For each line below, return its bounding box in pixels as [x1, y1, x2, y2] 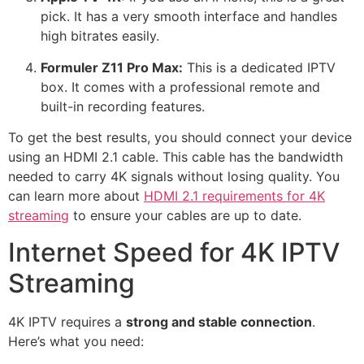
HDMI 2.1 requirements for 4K [144, 188, 325, 205]
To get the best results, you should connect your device [8, 129, 352, 146]
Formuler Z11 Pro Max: [41, 58, 183, 76]
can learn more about [8, 188, 144, 205]
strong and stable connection [126, 313, 312, 330]
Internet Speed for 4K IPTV [8, 236, 340, 268]
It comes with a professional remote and [71, 78, 320, 95]
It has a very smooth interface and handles [74, 8, 337, 25]
